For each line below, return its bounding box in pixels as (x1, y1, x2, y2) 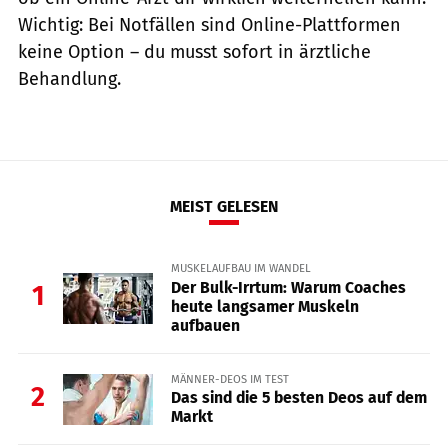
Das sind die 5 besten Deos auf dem (170, 387, 427, 407)
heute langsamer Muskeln (170, 296, 359, 316)
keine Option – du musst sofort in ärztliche (18, 40, 371, 63)
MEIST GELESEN (170, 197, 278, 217)
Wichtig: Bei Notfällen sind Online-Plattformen (18, 13, 401, 36)
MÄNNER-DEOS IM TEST (170, 371, 289, 386)
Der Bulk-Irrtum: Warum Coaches (170, 277, 406, 297)
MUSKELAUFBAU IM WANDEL (170, 261, 311, 276)
